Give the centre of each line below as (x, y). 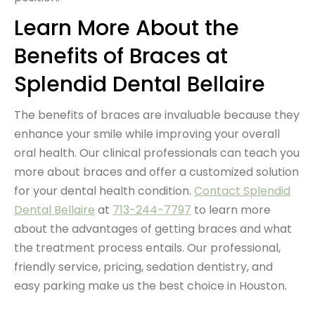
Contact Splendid (242, 191)
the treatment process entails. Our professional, (147, 247)
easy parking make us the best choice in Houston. (152, 285)
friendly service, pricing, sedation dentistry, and (143, 266)
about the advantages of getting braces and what (153, 229)
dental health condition (125, 191)
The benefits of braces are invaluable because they (157, 115)
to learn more (231, 210)
